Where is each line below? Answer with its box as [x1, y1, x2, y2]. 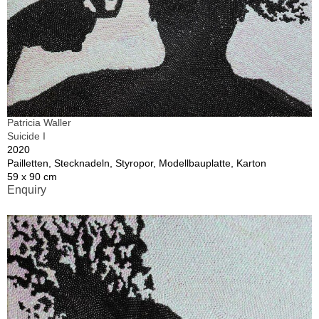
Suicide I [7, 130, 46, 142]
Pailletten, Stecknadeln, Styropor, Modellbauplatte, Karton [7, 157, 266, 169]
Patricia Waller [7, 117, 71, 129]
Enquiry [7, 184, 46, 197]
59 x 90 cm [7, 171, 57, 183]
